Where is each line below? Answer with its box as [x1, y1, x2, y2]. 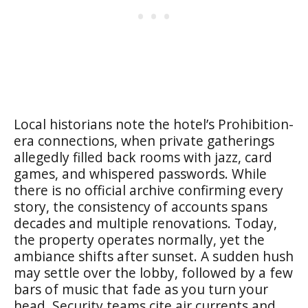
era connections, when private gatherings [14, 131, 274, 150]
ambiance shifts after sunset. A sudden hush [14, 247, 294, 265]
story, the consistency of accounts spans [14, 197, 267, 216]
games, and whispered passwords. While [14, 164, 267, 183]
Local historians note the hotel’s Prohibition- [14, 115, 294, 133]
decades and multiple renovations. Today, [14, 214, 277, 232]
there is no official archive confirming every [14, 181, 283, 199]
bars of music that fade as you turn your [14, 280, 268, 298]
